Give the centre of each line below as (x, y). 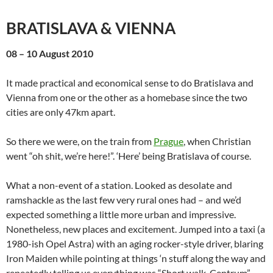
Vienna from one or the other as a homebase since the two (127, 97)
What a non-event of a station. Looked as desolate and (119, 185)
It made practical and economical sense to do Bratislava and (130, 83)
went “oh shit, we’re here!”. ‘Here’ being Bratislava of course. (129, 156)
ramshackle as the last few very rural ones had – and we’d (124, 200)
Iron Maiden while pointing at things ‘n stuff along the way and (136, 258)
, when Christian (217, 141)
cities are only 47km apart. (61, 112)
